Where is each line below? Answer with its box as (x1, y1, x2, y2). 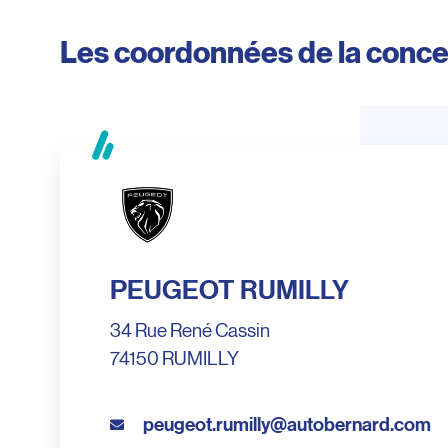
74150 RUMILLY (110, 349, 239, 369)
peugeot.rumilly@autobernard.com (143, 415, 431, 435)
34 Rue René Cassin (110, 321, 270, 341)
